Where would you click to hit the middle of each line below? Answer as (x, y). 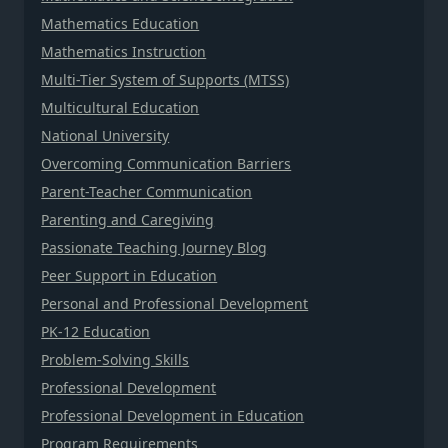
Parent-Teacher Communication (147, 191)
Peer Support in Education (129, 275)
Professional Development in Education (173, 415)
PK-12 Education (96, 331)
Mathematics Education (120, 23)
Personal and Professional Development (175, 303)
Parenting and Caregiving (128, 219)
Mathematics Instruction (124, 51)
